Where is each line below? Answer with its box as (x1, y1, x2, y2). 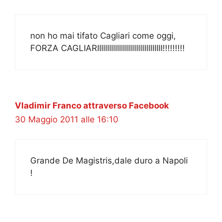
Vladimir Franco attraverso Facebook (15, 100, 169, 111)
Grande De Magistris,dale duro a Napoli (30, 156, 188, 166)
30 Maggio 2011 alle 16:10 (15, 114, 118, 124)
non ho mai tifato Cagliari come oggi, (30, 30, 176, 41)
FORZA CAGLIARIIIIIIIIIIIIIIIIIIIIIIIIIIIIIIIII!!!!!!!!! (30, 43, 185, 53)
